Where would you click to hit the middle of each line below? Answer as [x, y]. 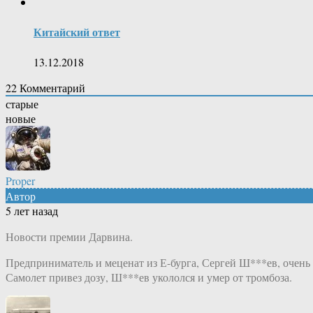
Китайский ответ [77, 32]
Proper [20, 181]
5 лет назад [32, 211]
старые [22, 104]
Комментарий [51, 88]
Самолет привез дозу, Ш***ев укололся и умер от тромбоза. [149, 277]
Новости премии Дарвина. [69, 237]
